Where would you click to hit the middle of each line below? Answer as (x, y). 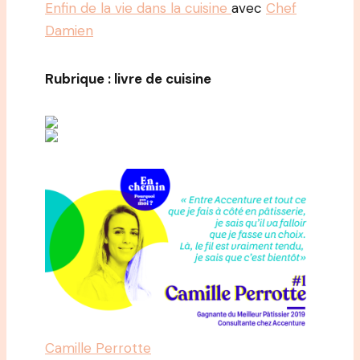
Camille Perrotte (98, 348)
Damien (69, 31)
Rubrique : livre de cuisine (128, 79)
